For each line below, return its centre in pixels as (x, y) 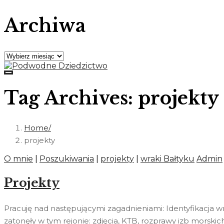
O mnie (18, 158)
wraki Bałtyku (167, 158)
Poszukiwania (67, 158)
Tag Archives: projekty (111, 98)
